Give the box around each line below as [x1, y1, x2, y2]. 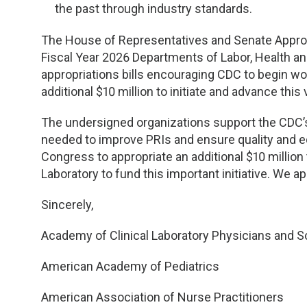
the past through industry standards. [55, 1, 252, 16]
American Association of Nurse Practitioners [41, 290, 284, 304]
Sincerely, [41, 197, 93, 212]
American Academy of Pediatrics [41, 259, 219, 273]
